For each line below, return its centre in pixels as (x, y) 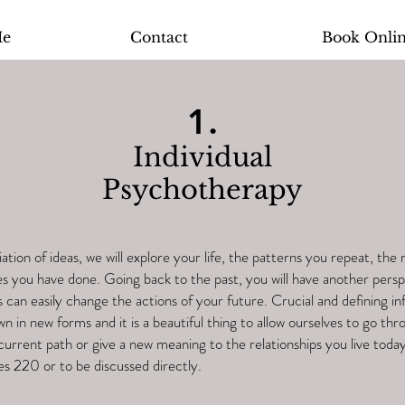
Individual (202, 157)
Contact (159, 37)
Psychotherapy (202, 190)
